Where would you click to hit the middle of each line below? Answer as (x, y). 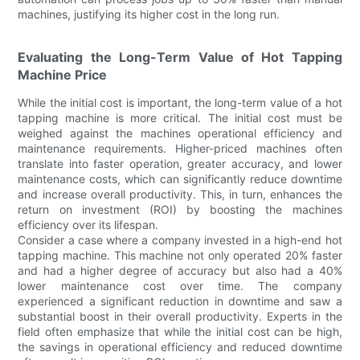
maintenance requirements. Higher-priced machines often (180, 148)
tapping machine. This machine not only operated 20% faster (180, 255)
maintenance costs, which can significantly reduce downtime (180, 178)
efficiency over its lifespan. (88, 224)
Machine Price (63, 74)
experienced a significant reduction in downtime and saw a (180, 301)
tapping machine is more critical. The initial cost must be (180, 117)
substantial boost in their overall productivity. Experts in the (180, 316)
